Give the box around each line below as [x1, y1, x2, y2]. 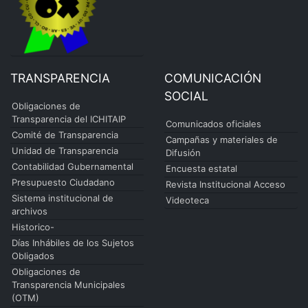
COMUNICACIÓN [164, 70, 261, 85]
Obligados [12, 250, 54, 261]
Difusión [166, 146, 201, 158]
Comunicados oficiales [166, 118, 261, 129]
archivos [12, 205, 47, 217]
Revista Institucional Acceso [166, 178, 285, 190]
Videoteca [166, 194, 209, 206]
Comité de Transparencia [12, 129, 118, 140]
